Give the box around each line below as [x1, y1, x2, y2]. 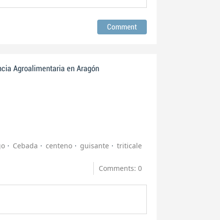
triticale [117, 141, 142, 150]
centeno [46, 141, 72, 150]
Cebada [13, 141, 38, 150]
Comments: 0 [99, 164, 142, 173]
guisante [80, 141, 109, 150]
